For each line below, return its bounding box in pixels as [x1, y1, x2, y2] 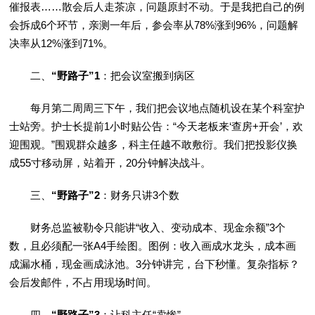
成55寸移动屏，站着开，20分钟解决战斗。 [9, 157, 212, 169]
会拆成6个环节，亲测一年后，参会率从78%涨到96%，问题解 [9, 19, 299, 32]
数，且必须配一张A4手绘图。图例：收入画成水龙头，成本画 [9, 240, 297, 252]
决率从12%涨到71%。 [9, 37, 114, 50]
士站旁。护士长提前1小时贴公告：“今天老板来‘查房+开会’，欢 [9, 120, 304, 133]
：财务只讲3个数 [100, 189, 180, 202]
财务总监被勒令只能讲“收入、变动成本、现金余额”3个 [9, 221, 286, 234]
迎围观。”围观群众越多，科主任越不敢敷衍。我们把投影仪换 [9, 139, 298, 151]
